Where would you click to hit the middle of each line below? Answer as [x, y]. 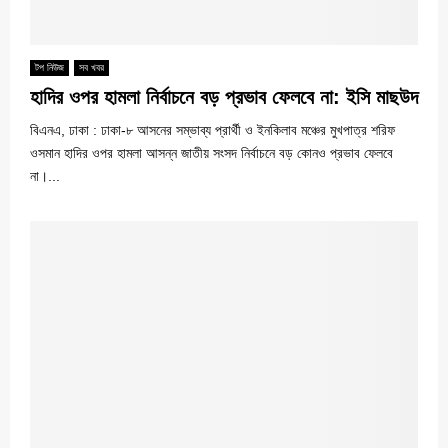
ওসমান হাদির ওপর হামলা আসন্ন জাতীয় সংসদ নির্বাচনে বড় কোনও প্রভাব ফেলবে [211, 152]
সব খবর [91, 67]
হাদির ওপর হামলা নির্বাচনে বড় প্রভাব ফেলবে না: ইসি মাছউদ [224, 96]
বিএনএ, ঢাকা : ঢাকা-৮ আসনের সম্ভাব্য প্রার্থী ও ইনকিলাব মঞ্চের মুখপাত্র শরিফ [212, 129]
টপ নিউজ [49, 67]
